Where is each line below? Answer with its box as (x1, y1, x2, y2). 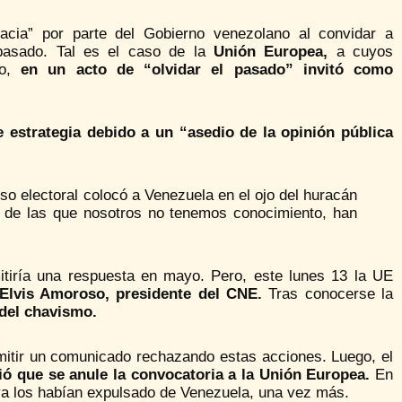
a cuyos (328, 42, 394, 60)
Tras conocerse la (262, 284, 394, 302)
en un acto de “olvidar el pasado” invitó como (21, 60, 393, 78)
